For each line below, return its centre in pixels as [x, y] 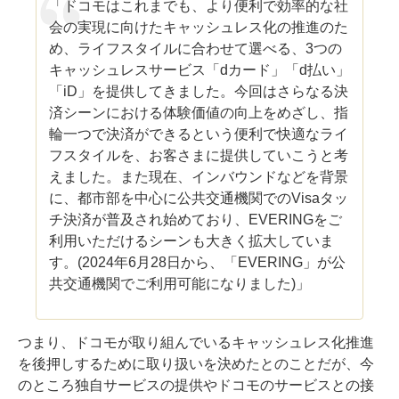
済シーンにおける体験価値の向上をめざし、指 [199, 113]
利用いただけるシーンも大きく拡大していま [192, 241]
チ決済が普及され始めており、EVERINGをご [196, 220]
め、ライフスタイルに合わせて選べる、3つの [196, 49]
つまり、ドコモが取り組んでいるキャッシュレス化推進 [196, 343]
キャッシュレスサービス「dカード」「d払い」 [200, 70]
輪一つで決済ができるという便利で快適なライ [199, 134]
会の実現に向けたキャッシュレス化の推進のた [199, 28]
